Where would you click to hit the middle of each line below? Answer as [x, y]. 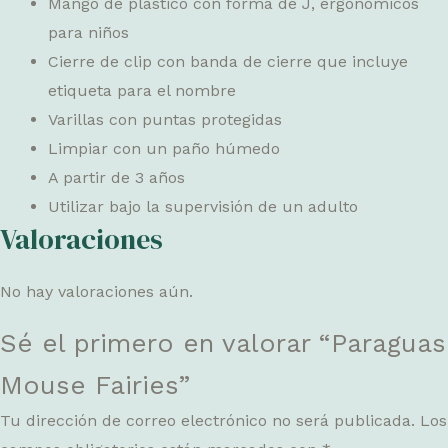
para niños [88, 32]
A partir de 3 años [116, 177]
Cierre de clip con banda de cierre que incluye [228, 61]
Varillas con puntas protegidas [165, 119]
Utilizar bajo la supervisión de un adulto [203, 206]
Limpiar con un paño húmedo [164, 148]
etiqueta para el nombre [142, 90]
